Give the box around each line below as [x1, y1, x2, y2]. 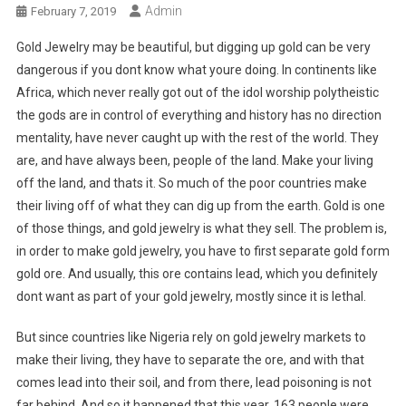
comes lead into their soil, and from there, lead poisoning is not [15, 375, 372, 391]
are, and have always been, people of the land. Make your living [15, 153, 373, 169]
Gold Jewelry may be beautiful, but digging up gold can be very [15, 40, 371, 55]
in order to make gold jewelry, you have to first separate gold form [15, 244, 390, 259]
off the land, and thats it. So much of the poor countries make [15, 176, 367, 191]
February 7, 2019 [30, 5, 116, 19]
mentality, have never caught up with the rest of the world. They [15, 130, 379, 146]
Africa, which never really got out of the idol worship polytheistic [15, 85, 379, 101]
